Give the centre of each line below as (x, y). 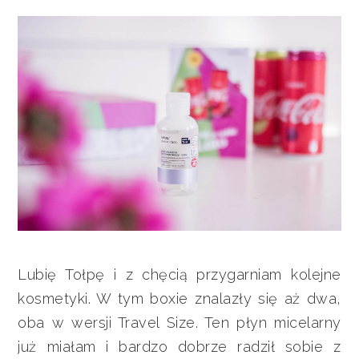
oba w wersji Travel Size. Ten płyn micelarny (179, 323)
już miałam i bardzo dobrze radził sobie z (179, 347)
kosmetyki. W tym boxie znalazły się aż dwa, (179, 299)
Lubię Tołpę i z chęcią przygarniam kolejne (179, 275)
